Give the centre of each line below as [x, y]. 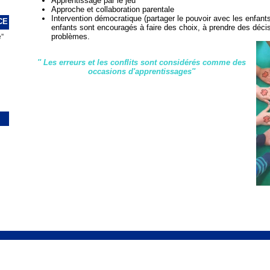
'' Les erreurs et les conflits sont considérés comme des [141, 63]
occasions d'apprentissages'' [141, 72]
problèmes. [70, 37]
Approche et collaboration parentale [112, 10]
